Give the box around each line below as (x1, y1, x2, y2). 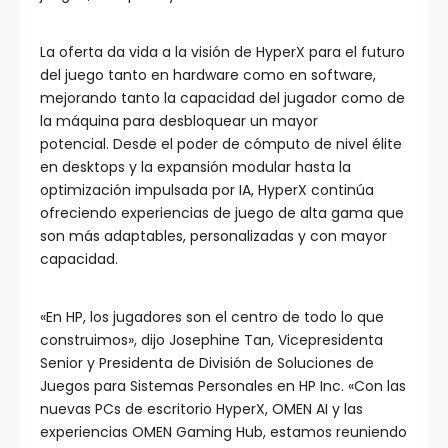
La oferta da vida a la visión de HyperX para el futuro (40, 42, 405, 63)
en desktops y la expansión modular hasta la (40, 157, 351, 178)
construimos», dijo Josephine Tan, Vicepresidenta (40, 330, 383, 351)
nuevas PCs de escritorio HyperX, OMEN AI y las (40, 399, 363, 420)
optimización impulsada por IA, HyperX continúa (40, 180, 374, 201)
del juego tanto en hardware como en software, (40, 65, 376, 86)
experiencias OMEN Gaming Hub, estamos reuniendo (40, 422, 407, 443)
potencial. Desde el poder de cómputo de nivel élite (40, 134, 402, 155)
